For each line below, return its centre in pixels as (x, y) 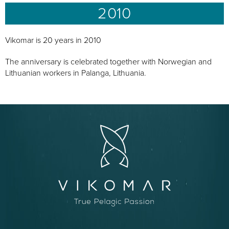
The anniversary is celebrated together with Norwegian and (108, 62)
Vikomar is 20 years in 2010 (53, 40)
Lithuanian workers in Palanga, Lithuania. (76, 73)
